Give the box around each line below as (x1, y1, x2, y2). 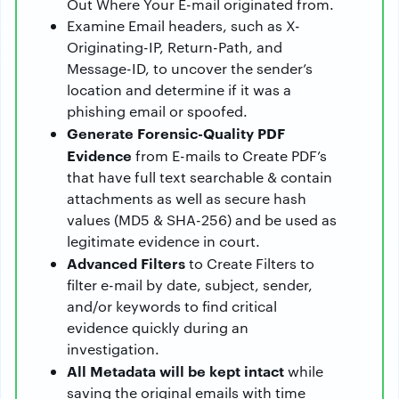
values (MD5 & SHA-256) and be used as (67, 210, 337, 229)
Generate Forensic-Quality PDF (67, 123, 285, 142)
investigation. (67, 339, 159, 358)
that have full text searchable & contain (67, 167, 332, 186)
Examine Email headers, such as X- (67, 16, 300, 35)
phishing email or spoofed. (67, 102, 248, 120)
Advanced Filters (67, 253, 185, 273)
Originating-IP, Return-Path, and (67, 37, 282, 56)
